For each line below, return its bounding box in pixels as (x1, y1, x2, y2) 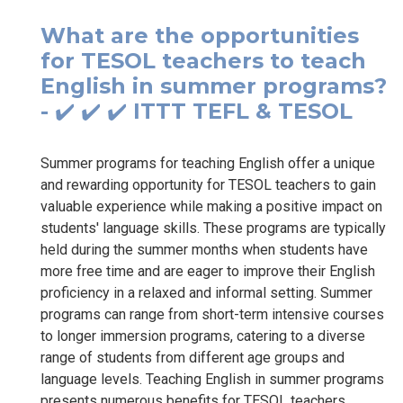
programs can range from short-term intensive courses (40, 305, 384, 323)
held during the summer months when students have (40, 240, 368, 258)
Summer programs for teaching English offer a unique (40, 154, 375, 172)
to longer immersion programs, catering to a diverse (40, 327, 365, 345)
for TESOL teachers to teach (40, 47, 366, 74)
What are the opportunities (40, 22, 359, 49)
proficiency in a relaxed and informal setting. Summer (40, 283, 372, 301)
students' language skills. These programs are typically (40, 219, 386, 237)
